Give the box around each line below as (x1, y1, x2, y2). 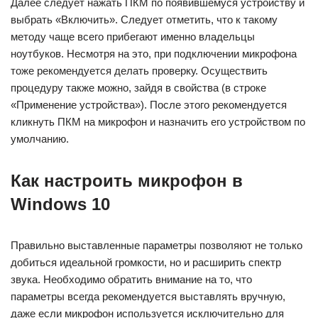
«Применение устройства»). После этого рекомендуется (11, 99, 287, 111)
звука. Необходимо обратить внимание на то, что (11, 273, 252, 285)
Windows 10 (11, 194, 110, 214)
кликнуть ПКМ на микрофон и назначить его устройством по (11, 116, 305, 128)
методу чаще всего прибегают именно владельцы (11, 31, 255, 43)
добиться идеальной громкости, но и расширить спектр (11, 256, 281, 268)
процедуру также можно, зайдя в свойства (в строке (11, 82, 266, 94)
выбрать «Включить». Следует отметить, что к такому (11, 13, 278, 26)
